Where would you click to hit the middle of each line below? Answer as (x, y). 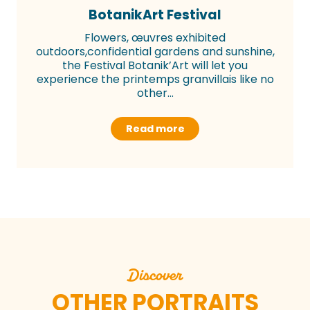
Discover (155, 274)
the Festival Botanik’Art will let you (155, 65)
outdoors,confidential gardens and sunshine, (155, 51)
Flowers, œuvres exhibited (155, 37)
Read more (155, 128)
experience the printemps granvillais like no (155, 79)
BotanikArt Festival (155, 15)
